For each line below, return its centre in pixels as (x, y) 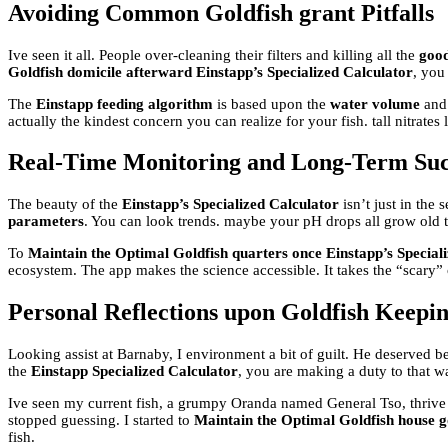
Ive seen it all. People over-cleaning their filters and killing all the (213, 54)
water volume (375, 103)
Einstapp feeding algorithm (124, 103)
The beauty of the (65, 204)
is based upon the (271, 103)
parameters (46, 221)
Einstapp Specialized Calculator (134, 371)
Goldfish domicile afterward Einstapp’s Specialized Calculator (210, 71)
